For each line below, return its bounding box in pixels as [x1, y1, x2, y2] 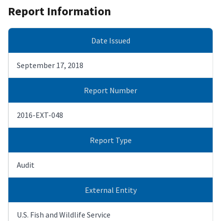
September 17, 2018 [17, 60, 83, 70]
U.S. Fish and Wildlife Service [17, 209, 110, 220]
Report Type [89, 135, 132, 145]
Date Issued [91, 35, 130, 45]
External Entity [84, 184, 137, 195]
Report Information [8, 3, 111, 19]
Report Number [84, 85, 137, 95]
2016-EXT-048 [17, 110, 63, 120]
